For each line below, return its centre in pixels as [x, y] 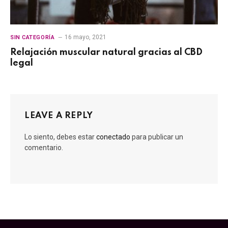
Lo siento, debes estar [60, 137]
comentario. [44, 148]
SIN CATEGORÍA [33, 38]
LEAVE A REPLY [59, 116]
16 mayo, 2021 [86, 37]
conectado [113, 137]
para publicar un [157, 137]
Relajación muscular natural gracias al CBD [106, 53]
